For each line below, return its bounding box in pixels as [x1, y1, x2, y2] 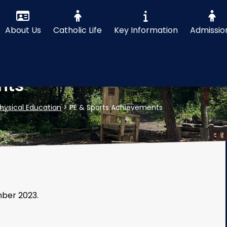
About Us [5, 24, 41, 36]
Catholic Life [53, 24, 102, 36]
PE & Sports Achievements [69, 102, 163, 112]
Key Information [113, 24, 178, 36]
